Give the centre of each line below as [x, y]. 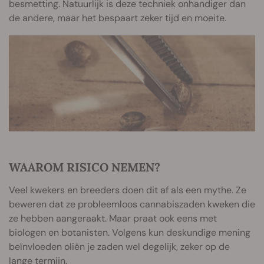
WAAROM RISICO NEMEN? [85, 167]
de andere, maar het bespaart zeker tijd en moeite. [118, 18]
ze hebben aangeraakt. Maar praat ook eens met [113, 219]
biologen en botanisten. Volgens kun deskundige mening [130, 233]
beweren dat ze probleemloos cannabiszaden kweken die [132, 204]
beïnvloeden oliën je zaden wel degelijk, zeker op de [119, 247]
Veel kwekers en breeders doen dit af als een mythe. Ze [128, 190]
